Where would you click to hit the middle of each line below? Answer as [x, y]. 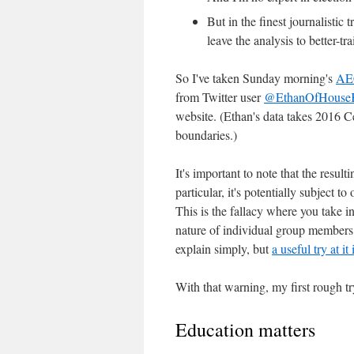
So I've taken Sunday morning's [256, 77]
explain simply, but [224, 248]
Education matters [245, 329]
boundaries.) [206, 134]
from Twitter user [220, 96]
